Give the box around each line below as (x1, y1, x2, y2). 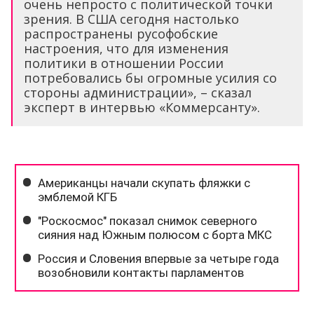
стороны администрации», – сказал (24, 84, 252, 102)
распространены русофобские (24, 25, 218, 43)
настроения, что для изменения (24, 40, 228, 57)
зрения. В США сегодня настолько (24, 11, 239, 28)
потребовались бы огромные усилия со (24, 69, 277, 87)
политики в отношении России (24, 55, 224, 72)
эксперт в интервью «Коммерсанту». (24, 99, 260, 116)
